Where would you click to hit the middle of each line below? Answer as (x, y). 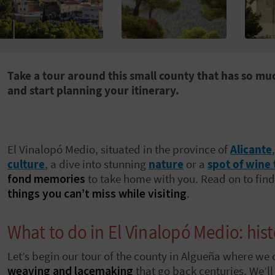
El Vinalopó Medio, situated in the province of (119, 149)
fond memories (46, 178)
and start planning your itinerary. (93, 90)
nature (166, 164)
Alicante (251, 149)
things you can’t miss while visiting (97, 193)
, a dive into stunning (97, 164)
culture (26, 164)
